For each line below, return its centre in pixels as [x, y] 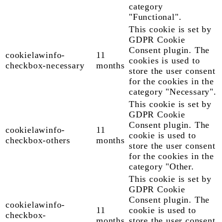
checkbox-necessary [45, 66]
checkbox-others [38, 140]
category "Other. [162, 167]
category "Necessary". [173, 92]
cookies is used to [165, 61]
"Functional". [155, 17]
